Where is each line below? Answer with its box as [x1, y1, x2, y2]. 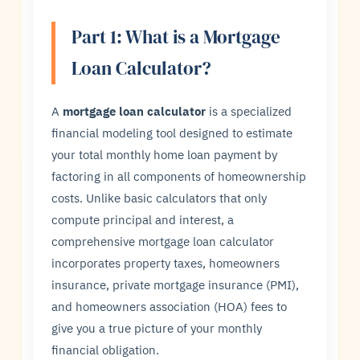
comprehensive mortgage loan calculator [51, 233, 275, 250]
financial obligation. [51, 342, 160, 358]
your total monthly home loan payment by [51, 146, 278, 163]
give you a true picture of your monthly [51, 320, 263, 337]
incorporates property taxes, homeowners [51, 255, 280, 272]
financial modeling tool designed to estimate [51, 125, 293, 141]
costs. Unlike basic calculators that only [51, 190, 268, 207]
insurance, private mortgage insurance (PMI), [51, 276, 300, 293]
